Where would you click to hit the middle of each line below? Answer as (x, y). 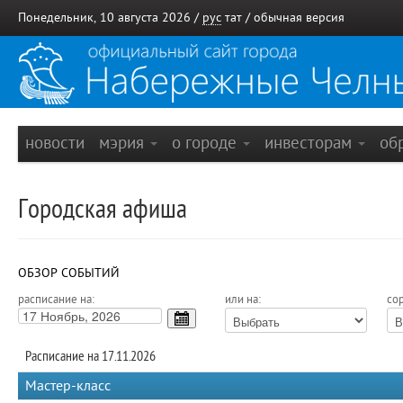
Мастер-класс (68, 386)
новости (55, 143)
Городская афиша (103, 209)
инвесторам (310, 143)
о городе (206, 143)
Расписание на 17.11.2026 (90, 356)
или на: (243, 300)
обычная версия (299, 18)
